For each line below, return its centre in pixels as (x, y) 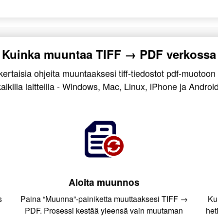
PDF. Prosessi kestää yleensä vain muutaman (104, 210)
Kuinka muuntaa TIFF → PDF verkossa (109, 54)
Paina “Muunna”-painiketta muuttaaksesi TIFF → (104, 199)
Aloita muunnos (104, 182)
